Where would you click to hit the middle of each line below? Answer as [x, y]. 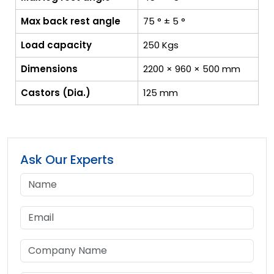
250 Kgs [161, 45]
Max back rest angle [71, 21]
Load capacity [56, 45]
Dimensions [49, 68]
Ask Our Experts [67, 159]
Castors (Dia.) [56, 92]
